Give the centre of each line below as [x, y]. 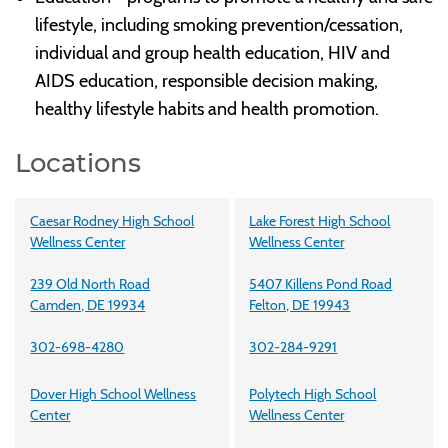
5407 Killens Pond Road [321, 283]
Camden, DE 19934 [88, 304]
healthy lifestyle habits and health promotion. [206, 108]
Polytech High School [313, 393]
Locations [78, 163]
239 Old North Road [90, 283]
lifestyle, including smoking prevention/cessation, [218, 24]
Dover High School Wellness [113, 393]
